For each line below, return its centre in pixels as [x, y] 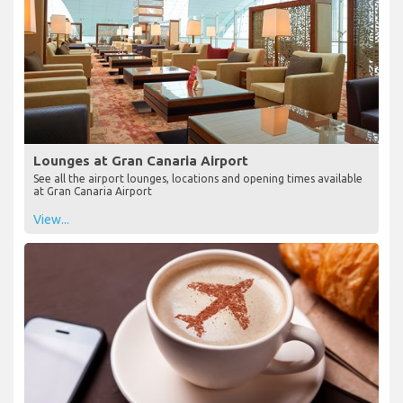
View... [51, 219]
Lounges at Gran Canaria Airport [141, 160]
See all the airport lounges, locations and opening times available [198, 178]
